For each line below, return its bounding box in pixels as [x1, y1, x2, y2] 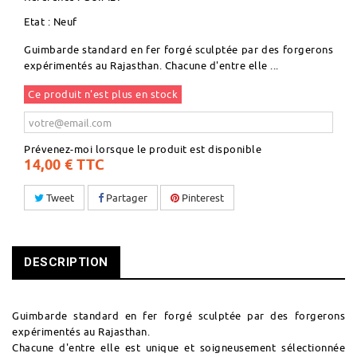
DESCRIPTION [24, 255, 108, 270]
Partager [103, 191, 147, 205]
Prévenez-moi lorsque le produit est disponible [24, 143, 261, 156]
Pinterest [179, 191, 224, 205]
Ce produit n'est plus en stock [28, 88, 178, 101]
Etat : [24, 15, 50, 29]
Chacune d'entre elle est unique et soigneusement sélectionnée [12, 341, 345, 355]
